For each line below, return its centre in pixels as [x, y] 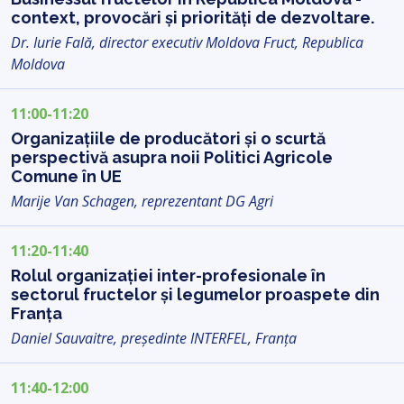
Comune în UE [66, 176]
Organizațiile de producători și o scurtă [168, 138]
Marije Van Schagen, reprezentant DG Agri [142, 201]
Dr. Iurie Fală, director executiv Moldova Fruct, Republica [187, 42]
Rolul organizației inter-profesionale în [168, 275]
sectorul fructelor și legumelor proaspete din [195, 294]
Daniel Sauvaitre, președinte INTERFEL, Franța [154, 338]
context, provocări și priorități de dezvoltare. [193, 17]
